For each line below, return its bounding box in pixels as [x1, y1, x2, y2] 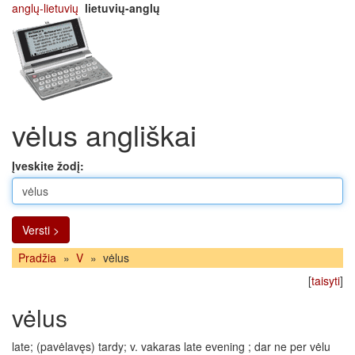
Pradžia [18, 250, 57, 266]
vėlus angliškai [12, 114, 197, 155]
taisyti [311, 272, 340, 288]
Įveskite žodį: [12, 158, 84, 174]
